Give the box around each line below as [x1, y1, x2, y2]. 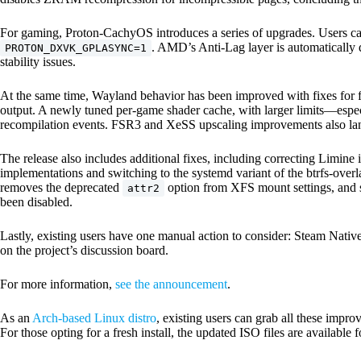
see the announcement [115, 277, 227, 291]
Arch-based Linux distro [32, 311, 156, 325]
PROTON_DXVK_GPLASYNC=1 [5, 42, 147, 54]
